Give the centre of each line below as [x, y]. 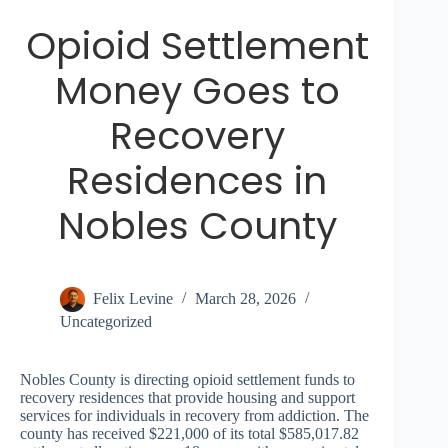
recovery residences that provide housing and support [187, 398]
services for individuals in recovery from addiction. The [194, 416]
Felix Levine [133, 299]
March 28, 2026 [245, 299]
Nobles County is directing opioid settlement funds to [187, 380]
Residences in [197, 181]
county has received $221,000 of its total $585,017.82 [189, 434]
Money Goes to [197, 91]
